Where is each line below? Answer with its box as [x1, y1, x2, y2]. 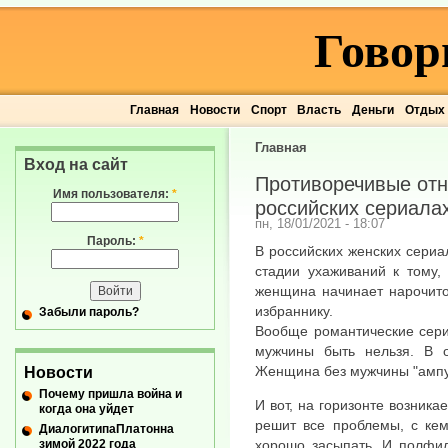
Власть [297, 103, 342, 117]
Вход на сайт [24, 156, 128, 173]
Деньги [351, 103, 394, 117]
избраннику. [255, 302, 333, 319]
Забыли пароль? [39, 305, 139, 320]
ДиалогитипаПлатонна [39, 421, 174, 436]
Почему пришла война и [39, 386, 182, 401]
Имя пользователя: [53, 187, 172, 201]
